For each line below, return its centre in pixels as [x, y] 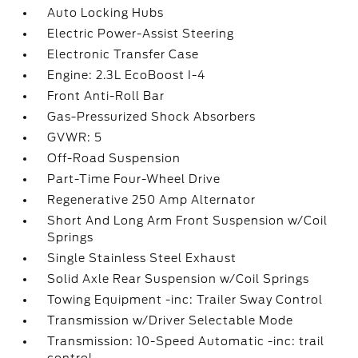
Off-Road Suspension [114, 158]
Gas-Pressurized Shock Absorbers [152, 117]
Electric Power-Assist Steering [141, 34]
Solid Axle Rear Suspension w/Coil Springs [179, 279]
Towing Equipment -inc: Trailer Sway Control [185, 300]
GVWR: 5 [75, 137]
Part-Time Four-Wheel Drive [134, 179]
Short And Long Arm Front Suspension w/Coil [188, 221]
